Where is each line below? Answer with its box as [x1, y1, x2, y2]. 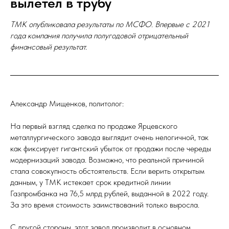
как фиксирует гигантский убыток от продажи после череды [10, 144, 211, 153]
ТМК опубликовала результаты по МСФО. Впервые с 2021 [10, 19, 210, 29]
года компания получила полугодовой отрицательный [10, 31, 188, 40]
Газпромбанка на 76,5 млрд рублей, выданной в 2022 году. [10, 189, 209, 198]
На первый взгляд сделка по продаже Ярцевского [10, 121, 177, 131]
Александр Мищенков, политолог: [10, 99, 124, 108]
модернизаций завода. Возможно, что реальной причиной [10, 155, 204, 165]
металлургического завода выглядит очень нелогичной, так [10, 132, 209, 142]
